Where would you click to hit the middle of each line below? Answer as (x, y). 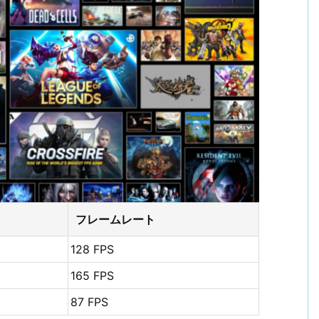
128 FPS (93, 250)
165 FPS (93, 276)
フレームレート (115, 220)
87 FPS (90, 302)
